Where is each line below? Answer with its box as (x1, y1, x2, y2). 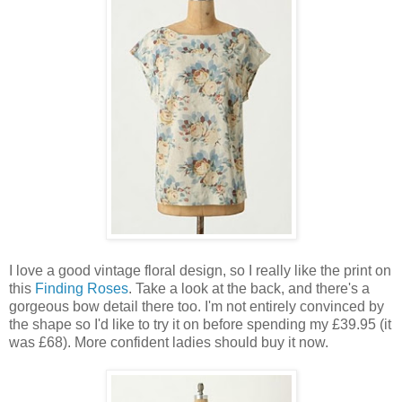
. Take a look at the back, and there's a (128, 280, 370, 296)
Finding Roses (35, 280, 128, 296)
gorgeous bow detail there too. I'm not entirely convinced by (9, 298, 384, 314)
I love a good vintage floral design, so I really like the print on (9, 262, 391, 278)
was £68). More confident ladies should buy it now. (9, 334, 328, 350)
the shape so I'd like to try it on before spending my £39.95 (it (9, 316, 391, 332)
